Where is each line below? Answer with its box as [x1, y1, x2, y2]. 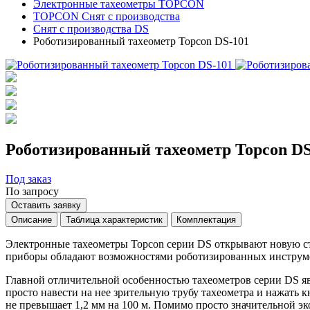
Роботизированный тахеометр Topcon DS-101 [33, 35, 249, 47]
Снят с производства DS [33, 23, 149, 35]
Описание [11, 214, 52, 225]
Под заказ [6, 172, 51, 185]
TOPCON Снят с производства [33, 10, 180, 22]
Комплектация [176, 214, 236, 225]
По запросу [6, 185, 59, 197]
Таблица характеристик [66, 214, 163, 225]
